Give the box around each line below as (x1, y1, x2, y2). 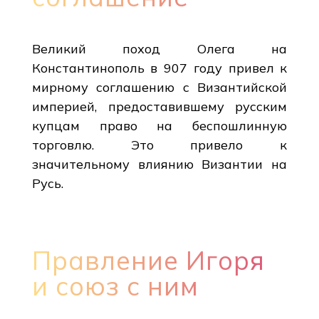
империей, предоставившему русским (31, 98, 288, 115)
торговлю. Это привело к (31, 136, 288, 153)
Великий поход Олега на (31, 40, 288, 57)
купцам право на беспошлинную (31, 117, 288, 134)
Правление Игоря (31, 244, 265, 276)
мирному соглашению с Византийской (31, 78, 288, 95)
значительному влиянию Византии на (31, 155, 288, 172)
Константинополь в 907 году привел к (31, 59, 288, 76)
